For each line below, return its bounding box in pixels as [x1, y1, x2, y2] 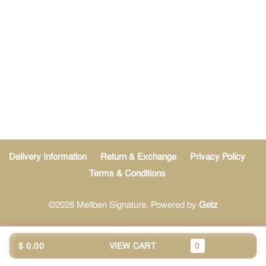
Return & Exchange [100, 151, 176, 163]
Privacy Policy [190, 151, 245, 163]
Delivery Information [9, 151, 87, 163]
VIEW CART [109, 240, 157, 251]
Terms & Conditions [88, 167, 166, 179]
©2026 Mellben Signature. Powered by [48, 199, 199, 211]
